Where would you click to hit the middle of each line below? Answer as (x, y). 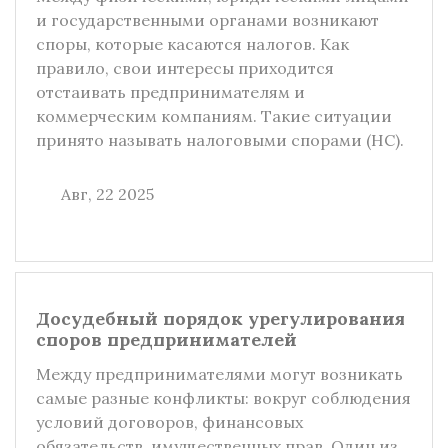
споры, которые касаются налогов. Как (192, 44)
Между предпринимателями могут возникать (219, 374)
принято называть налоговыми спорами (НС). (220, 140)
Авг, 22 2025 (107, 194)
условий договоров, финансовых (169, 422)
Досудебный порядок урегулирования (220, 318)
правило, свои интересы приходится (185, 68)
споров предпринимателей (166, 339)
